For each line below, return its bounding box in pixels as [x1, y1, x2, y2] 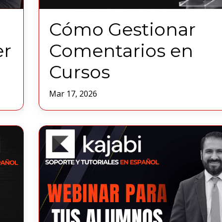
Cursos [49, 61, 110, 83]
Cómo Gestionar [49, 18, 196, 41]
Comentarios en [49, 40, 193, 62]
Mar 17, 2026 [49, 88, 97, 100]
